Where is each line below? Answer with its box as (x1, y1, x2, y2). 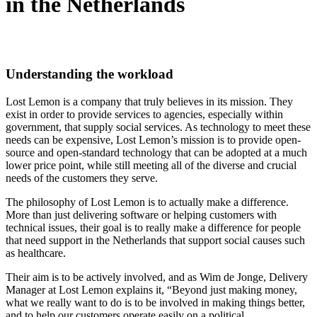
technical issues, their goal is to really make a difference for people (6, 221, 301, 234)
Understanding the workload (6, 66, 173, 81)
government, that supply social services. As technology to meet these (6, 120, 311, 133)
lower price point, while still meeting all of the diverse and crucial (6, 158, 296, 171)
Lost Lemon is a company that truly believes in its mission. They (6, 95, 293, 108)
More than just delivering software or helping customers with (6, 208, 277, 221)
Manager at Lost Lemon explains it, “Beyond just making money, (6, 283, 297, 296)
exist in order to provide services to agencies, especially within (6, 108, 283, 120)
